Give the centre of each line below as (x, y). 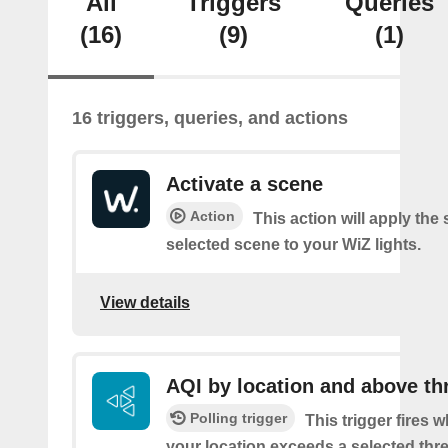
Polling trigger (238, 418)
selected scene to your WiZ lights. (293, 244)
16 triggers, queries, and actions (210, 118)
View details (145, 302)
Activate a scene (244, 184)
